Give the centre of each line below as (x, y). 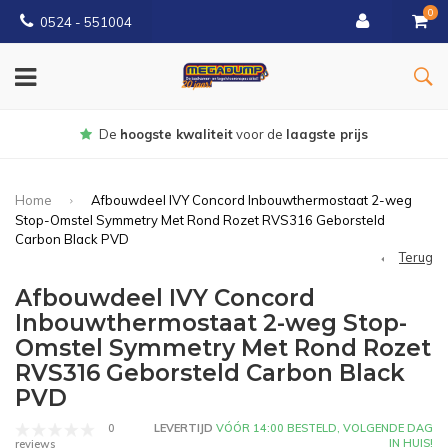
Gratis (170, 134)
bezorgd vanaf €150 (254, 134)
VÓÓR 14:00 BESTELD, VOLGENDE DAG (323, 428)
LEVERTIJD (183, 428)
